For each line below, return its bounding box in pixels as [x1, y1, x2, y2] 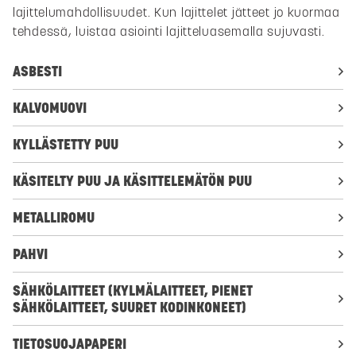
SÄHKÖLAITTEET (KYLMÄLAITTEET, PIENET [13, 281, 253, 300]
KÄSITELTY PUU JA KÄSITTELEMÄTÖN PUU [13, 172, 252, 191]
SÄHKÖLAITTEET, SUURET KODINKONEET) [13, 298, 246, 317]
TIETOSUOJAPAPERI [13, 335, 126, 354]
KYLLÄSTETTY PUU [13, 135, 118, 154]
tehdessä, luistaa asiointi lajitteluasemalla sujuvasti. [13, 23, 325, 40]
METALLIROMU [13, 208, 95, 227]
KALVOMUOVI [13, 99, 87, 118]
